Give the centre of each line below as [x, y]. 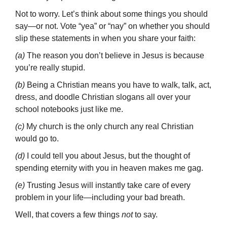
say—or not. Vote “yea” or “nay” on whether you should [112, 26]
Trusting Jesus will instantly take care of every [108, 185]
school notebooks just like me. [69, 109]
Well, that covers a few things [68, 215]
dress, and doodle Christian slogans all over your [103, 97]
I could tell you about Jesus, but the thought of [107, 156]
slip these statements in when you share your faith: [105, 39]
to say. [145, 215]
